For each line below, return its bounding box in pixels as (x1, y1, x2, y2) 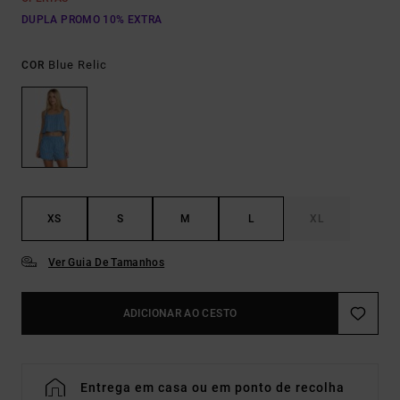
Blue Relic (48, 58, 107, 71)
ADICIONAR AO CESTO (122, 307, 237, 321)
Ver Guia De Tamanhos (48, 256, 165, 270)
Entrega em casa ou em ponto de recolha (80, 380, 345, 396)
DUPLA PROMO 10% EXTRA (21, 13, 162, 26)
